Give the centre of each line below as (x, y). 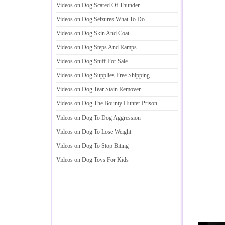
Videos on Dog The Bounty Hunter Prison (107, 103)
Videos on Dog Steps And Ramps (96, 47)
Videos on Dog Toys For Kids (92, 160)
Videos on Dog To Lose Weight (94, 132)
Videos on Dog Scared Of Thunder (98, 5)
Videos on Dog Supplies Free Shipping (103, 75)
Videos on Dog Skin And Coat (93, 33)
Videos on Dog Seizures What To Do (100, 19)
